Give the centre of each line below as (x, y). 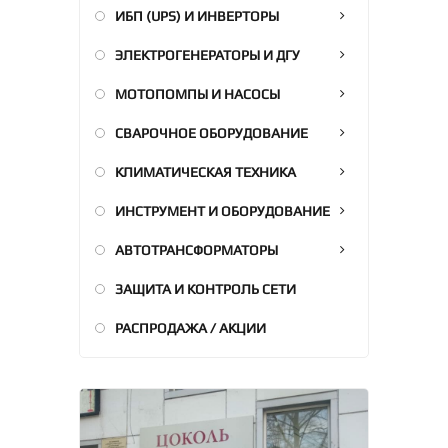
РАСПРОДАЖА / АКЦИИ (190, 327)
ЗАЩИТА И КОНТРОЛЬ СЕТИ (205, 288)
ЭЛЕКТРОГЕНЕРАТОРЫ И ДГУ (207, 54)
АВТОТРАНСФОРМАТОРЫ (196, 249)
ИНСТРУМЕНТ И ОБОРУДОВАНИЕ (222, 210)
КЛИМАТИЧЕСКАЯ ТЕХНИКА (205, 171)
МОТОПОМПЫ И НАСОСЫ (197, 93)
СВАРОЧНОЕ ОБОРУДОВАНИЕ (211, 132)
